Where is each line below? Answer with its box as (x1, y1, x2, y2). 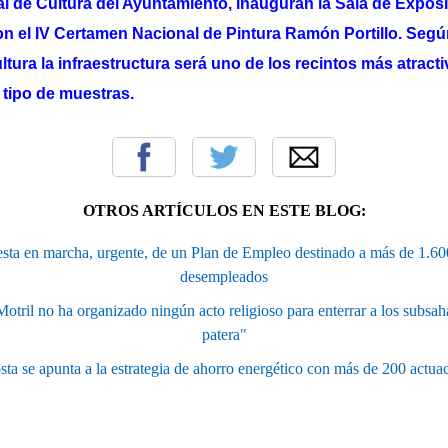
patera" (201, 325, 247, 343)
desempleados (180, 267, 268, 285)
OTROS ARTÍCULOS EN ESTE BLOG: (82, 201, 366, 219)
